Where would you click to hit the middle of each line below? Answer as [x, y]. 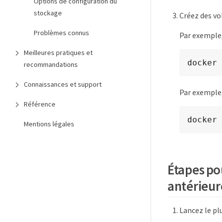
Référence [40, 104]
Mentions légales [49, 124]
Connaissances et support [63, 84]
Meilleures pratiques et [58, 53]
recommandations [51, 64]
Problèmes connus [61, 33]
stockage [48, 13]
